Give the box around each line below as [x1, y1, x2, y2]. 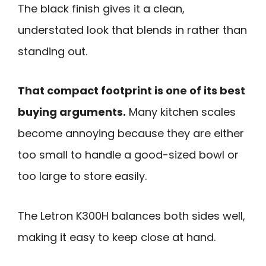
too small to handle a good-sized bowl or [18, 147, 239, 163]
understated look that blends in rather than [18, 22, 247, 37]
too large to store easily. [18, 169, 147, 184]
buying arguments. [18, 104, 126, 120]
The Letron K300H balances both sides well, [18, 208, 245, 224]
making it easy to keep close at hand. [18, 230, 216, 245]
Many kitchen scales [126, 104, 236, 120]
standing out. [18, 43, 87, 59]
